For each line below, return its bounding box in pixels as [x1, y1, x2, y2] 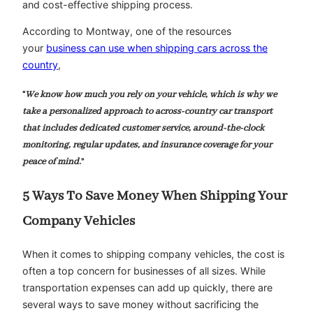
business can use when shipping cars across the [46, 41, 268, 54]
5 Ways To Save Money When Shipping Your [22, 187, 287, 205]
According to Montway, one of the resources [22, 24, 231, 37]
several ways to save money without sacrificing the [22, 298, 259, 311]
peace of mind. [22, 155, 81, 168]
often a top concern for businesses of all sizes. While [22, 265, 265, 277]
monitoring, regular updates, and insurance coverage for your [22, 138, 272, 151]
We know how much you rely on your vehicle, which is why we [25, 88, 277, 101]
